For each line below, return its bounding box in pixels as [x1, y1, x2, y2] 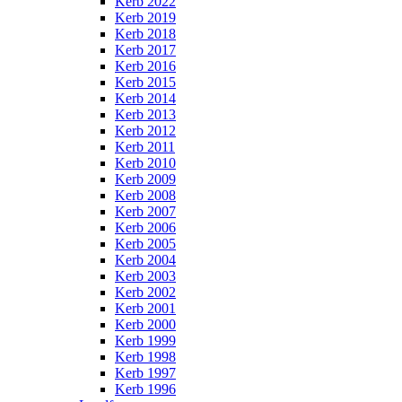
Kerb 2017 [115, 41, 176, 57]
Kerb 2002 [115, 284, 176, 300]
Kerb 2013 [115, 106, 176, 122]
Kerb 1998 [115, 348, 176, 364]
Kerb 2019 [115, 9, 176, 25]
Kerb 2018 [115, 25, 176, 41]
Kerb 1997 [115, 364, 176, 380]
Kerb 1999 [115, 332, 176, 348]
